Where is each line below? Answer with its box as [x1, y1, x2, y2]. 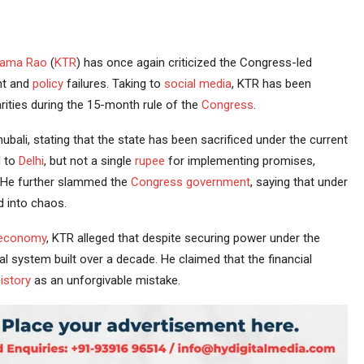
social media [163, 76, 232, 92]
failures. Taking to [63, 76, 164, 92]
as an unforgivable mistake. [30, 273, 180, 288]
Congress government [130, 175, 250, 190]
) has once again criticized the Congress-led [76, 55, 312, 71]
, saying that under [249, 175, 348, 190]
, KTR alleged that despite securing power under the [45, 231, 320, 246]
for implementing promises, [164, 154, 315, 169]
